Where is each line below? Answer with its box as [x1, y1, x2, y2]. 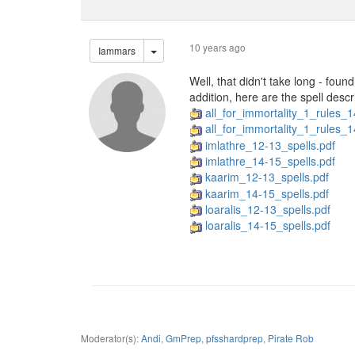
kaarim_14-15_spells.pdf [204, 185, 329, 201]
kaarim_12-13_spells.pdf [204, 169, 329, 185]
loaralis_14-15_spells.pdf [204, 217, 330, 234]
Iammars [98, 44, 136, 57]
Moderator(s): [81, 330, 141, 345]
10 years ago [189, 40, 246, 54]
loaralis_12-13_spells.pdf [204, 200, 330, 217]
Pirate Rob [268, 330, 314, 345]
